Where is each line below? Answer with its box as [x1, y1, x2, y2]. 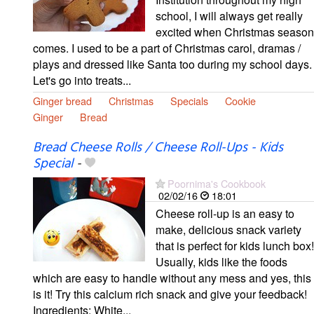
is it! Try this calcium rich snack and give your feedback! [33, 286, 307, 303]
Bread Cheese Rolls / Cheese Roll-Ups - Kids [33, 137, 283, 159]
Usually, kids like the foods [156, 254, 287, 271]
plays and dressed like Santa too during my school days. [33, 56, 312, 73]
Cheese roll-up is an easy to [156, 205, 294, 222]
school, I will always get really [156, 8, 303, 25]
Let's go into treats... [33, 72, 131, 89]
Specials [170, 93, 208, 109]
